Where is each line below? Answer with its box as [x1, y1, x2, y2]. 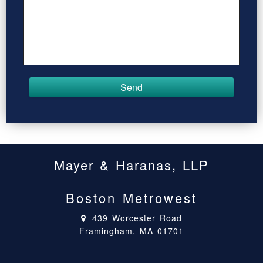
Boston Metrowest [66, 188, 197, 207]
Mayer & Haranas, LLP [54, 156, 209, 174]
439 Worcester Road [92, 212, 182, 224]
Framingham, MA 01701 [79, 225, 184, 237]
